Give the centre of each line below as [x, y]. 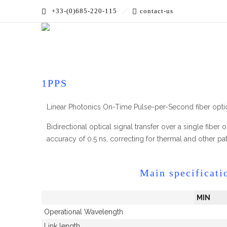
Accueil [54, 44]
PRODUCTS [93, 44]
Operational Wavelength [84, 212]
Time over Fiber [198, 44]
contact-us [157, 11]
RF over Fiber [142, 44]
